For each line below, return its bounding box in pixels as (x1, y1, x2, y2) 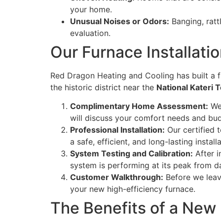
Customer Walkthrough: (70, 172, 163, 183)
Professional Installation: (70, 125, 165, 135)
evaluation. (70, 28, 110, 38)
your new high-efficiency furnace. (70, 184, 195, 194)
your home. (70, 4, 112, 15)
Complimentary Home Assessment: (70, 101, 208, 111)
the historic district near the (50, 82, 156, 93)
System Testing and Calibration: (70, 148, 193, 159)
